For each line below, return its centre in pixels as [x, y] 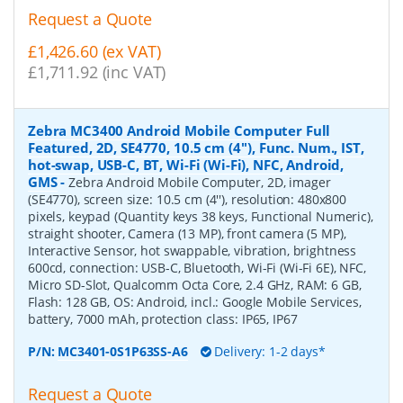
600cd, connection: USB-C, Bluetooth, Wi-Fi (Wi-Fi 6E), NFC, [197, 268]
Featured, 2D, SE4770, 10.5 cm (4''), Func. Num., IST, [196, 148]
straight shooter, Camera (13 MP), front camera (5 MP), [187, 234]
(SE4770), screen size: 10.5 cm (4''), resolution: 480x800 [188, 200]
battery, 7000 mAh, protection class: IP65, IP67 [163, 319]
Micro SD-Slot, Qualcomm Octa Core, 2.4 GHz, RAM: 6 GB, [195, 285]
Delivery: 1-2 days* [268, 352]
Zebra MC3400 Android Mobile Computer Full [179, 131]
